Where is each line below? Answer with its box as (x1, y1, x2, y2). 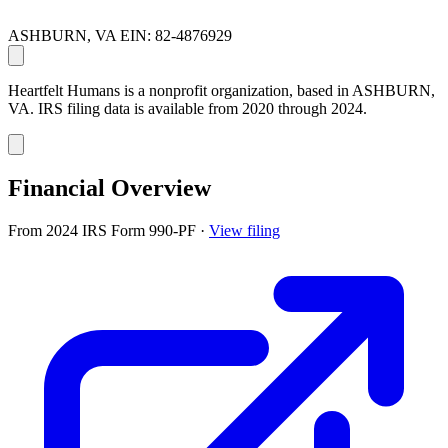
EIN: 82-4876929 (120, 26, 232, 44)
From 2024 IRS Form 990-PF (8, 221, 200, 239)
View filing (209, 221, 280, 239)
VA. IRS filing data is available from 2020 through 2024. (8, 99, 367, 117)
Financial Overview (8, 174, 211, 201)
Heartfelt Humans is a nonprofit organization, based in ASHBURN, (8, 81, 435, 99)
